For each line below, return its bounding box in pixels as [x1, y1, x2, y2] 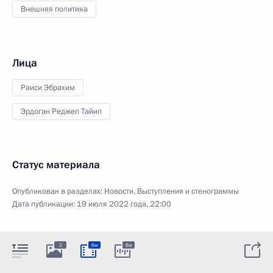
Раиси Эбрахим [21, 82, 75, 93]
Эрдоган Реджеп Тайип [21, 105, 102, 117]
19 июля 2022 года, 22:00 [77, 198, 171, 210]
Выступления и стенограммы [137, 185, 239, 197]
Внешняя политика [21, 3, 88, 15]
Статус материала [12, 157, 100, 172]
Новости [104, 185, 133, 197]
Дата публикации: [12, 198, 77, 210]
